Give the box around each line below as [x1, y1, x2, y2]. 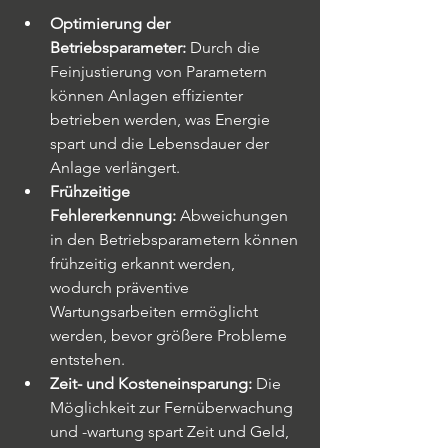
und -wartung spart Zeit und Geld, [50, 422, 293, 441]
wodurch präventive [50, 278, 193, 297]
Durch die [186, 38, 264, 57]
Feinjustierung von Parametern [50, 62, 271, 81]
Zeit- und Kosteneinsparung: [50, 374, 252, 393]
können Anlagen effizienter [50, 86, 247, 105]
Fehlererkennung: [50, 206, 176, 225]
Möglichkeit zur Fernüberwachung [50, 398, 297, 417]
